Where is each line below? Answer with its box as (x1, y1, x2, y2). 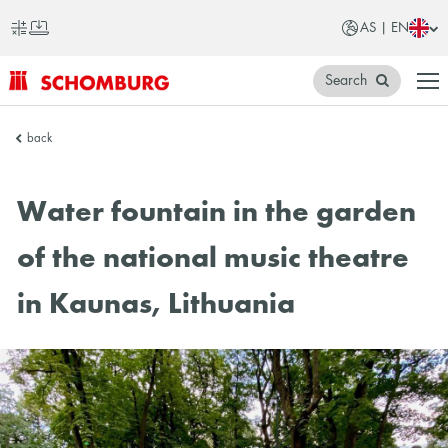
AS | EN (360, 21, 410, 35)
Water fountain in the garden (17, 200, 417, 229)
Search (325, 72, 368, 89)
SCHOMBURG (8, 96, 115, 114)
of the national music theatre (17, 246, 410, 275)
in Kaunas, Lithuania (17, 292, 296, 321)
